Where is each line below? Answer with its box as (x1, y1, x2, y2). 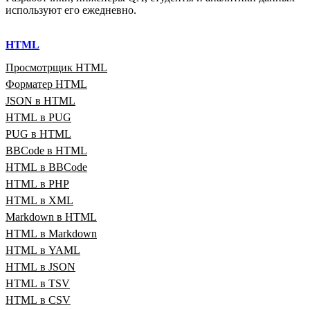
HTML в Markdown (6, 227, 97, 239)
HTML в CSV (6, 293, 71, 306)
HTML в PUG (6, 111, 71, 123)
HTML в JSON (6, 260, 75, 273)
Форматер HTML (6, 77, 87, 90)
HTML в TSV (6, 277, 70, 289)
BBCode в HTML (6, 144, 87, 156)
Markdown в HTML (6, 210, 97, 223)
